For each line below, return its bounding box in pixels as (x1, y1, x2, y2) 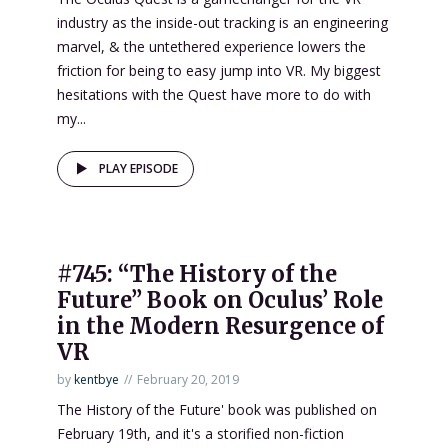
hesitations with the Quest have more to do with (57, 84, 371, 104)
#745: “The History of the (57, 259, 337, 288)
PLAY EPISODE (99, 159, 178, 177)
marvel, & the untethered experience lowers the (57, 36, 366, 56)
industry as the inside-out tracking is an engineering (57, 12, 388, 32)
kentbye (74, 370, 119, 388)
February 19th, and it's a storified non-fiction (57, 423, 344, 443)
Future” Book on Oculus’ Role (57, 285, 383, 314)
